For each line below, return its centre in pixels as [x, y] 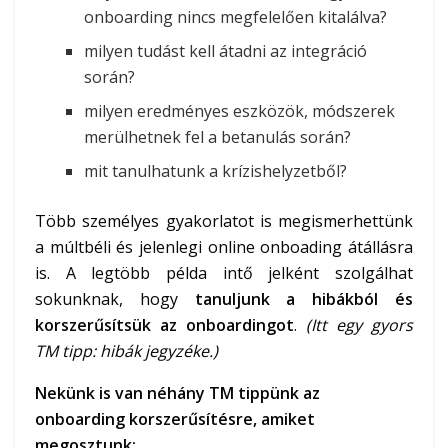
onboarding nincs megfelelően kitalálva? [236, 17]
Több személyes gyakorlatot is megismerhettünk [224, 221]
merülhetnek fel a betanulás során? [218, 137]
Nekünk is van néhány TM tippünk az [177, 393]
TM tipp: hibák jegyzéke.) [126, 351]
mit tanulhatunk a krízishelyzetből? [216, 171]
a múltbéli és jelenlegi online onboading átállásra [224, 247]
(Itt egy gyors [359, 325]
